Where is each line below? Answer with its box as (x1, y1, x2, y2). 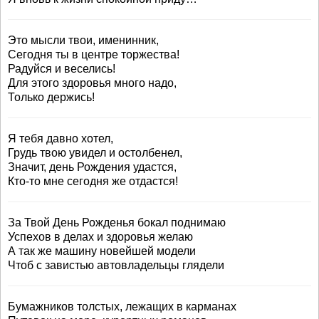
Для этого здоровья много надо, (8, 77, 177, 89)
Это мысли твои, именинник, (8, 34, 159, 46)
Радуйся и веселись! (8, 63, 115, 75)
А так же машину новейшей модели (8, 245, 196, 257)
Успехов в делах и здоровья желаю (8, 231, 193, 243)
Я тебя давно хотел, (8, 132, 113, 145)
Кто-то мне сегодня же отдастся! (8, 175, 178, 187)
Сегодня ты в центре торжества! (8, 48, 179, 61)
